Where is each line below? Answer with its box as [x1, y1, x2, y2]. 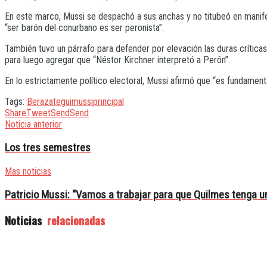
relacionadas [44, 212, 105, 229]
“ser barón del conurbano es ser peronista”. [5, 22, 164, 34]
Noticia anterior [5, 119, 62, 131]
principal [93, 96, 124, 108]
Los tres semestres [5, 141, 91, 155]
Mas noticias [5, 165, 51, 177]
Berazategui [27, 96, 72, 108]
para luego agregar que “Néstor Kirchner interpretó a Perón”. [5, 54, 230, 66]
